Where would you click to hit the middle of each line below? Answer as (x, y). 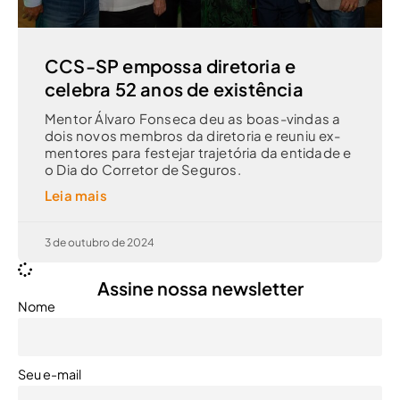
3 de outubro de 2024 (100, 243)
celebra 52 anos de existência (174, 89)
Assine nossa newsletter (200, 288)
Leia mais (76, 196)
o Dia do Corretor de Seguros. (143, 170)
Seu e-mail (50, 375)
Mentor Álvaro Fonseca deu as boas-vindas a (193, 119)
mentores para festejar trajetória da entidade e (198, 153)
